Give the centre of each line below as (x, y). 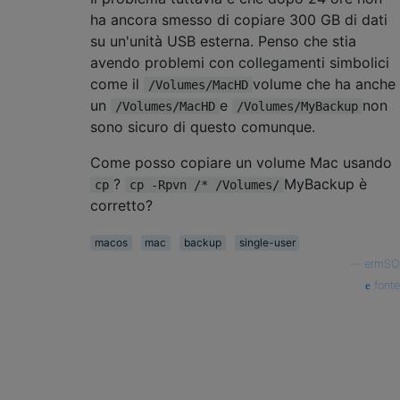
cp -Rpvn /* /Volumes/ (204, 184)
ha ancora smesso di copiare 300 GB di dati (239, 19)
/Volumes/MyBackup (297, 106)
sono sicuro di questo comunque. (203, 126)
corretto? (121, 205)
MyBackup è (325, 183)
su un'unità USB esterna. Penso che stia (223, 41)
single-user (267, 242)
